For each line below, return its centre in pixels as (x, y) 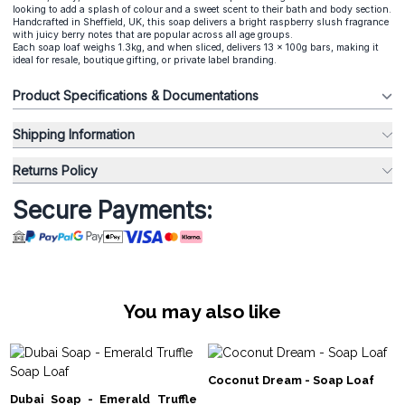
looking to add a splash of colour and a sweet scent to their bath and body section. (202, 10)
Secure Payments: (113, 211)
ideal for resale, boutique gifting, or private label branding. (145, 61)
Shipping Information (102, 135)
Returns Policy (55, 170)
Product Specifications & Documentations (136, 96)
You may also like (202, 312)
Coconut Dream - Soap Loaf (291, 380)
